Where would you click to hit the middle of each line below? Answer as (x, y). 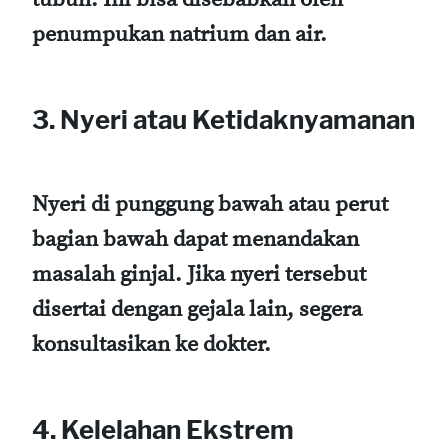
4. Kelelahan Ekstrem (163, 429)
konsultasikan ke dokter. (151, 345)
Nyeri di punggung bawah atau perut (210, 205)
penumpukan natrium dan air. (179, 35)
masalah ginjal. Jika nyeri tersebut (199, 275)
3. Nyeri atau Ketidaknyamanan (223, 119)
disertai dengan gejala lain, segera (197, 310)
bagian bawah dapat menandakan (195, 240)
